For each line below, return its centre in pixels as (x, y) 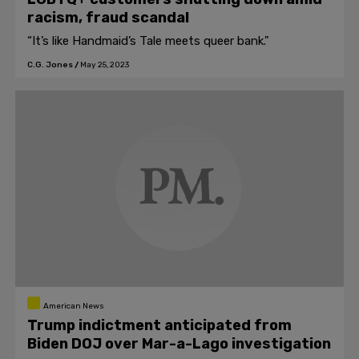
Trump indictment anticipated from (159, 325)
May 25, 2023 (105, 65)
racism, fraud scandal (108, 18)
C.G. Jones (50, 65)
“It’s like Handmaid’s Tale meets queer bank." (148, 41)
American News (73, 306)
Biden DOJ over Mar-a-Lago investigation (179, 344)
